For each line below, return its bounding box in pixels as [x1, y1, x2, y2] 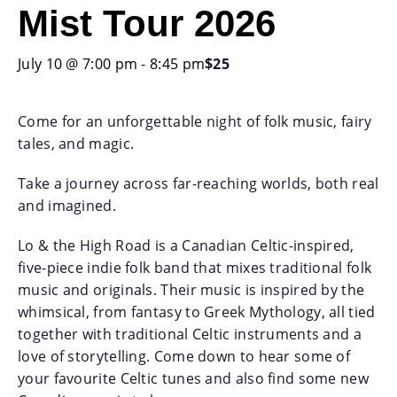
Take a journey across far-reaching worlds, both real [18, 173, 379, 193]
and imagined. [18, 195, 116, 215]
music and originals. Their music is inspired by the [18, 279, 365, 300]
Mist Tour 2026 [18, 2, 276, 44]
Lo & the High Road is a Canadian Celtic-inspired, [18, 235, 354, 255]
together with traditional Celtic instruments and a [18, 323, 362, 344]
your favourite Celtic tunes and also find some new [18, 368, 369, 388]
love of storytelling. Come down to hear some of [18, 346, 351, 366]
